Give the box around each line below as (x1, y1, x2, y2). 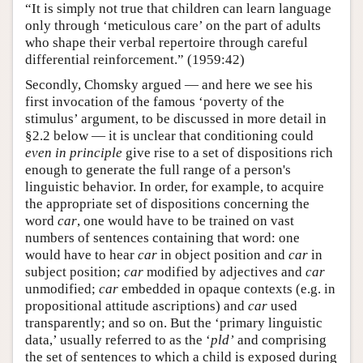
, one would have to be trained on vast (77, 213, 294, 229)
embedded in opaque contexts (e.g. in (118, 281, 335, 297)
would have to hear (25, 247, 138, 263)
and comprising (234, 332, 327, 348)
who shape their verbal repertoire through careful (25, 35, 308, 51)
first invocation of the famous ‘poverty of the (25, 94, 284, 110)
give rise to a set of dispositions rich (122, 145, 333, 161)
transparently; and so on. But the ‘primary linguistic (25, 315, 322, 331)
